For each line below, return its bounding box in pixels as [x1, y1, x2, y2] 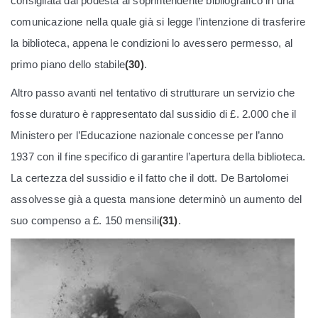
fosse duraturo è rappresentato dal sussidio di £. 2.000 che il [11, 107, 297, 120]
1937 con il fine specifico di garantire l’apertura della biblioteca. [11, 150, 306, 163]
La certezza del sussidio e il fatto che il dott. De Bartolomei [11, 171, 289, 184]
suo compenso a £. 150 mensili [11, 214, 159, 226]
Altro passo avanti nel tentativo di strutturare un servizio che [11, 86, 295, 99]
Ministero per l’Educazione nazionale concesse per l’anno [11, 128, 284, 141]
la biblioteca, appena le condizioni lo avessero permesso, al [11, 36, 293, 49]
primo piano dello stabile [11, 57, 125, 70]
